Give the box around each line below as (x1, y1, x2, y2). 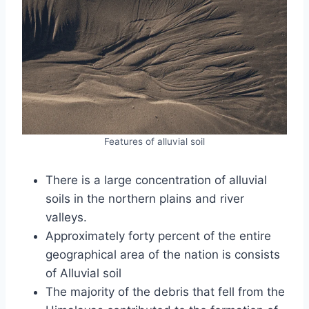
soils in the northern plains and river (46, 192, 244, 206)
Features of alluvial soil (104, 136, 205, 148)
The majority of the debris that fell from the (46, 285, 285, 299)
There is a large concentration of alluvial (46, 173, 267, 188)
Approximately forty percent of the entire (46, 229, 271, 243)
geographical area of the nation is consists (46, 248, 280, 262)
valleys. (46, 210, 87, 225)
